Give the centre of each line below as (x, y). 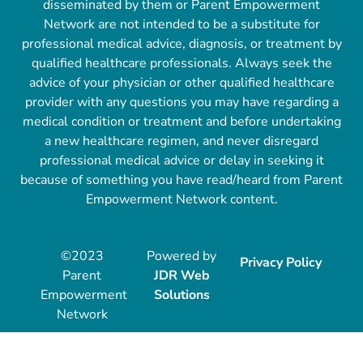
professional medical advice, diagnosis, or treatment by (181, 43)
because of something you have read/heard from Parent (181, 179)
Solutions (181, 295)
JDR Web (181, 276)
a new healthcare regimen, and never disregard (181, 141)
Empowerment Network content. (181, 199)
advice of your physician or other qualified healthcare (181, 82)
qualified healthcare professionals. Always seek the (181, 63)
